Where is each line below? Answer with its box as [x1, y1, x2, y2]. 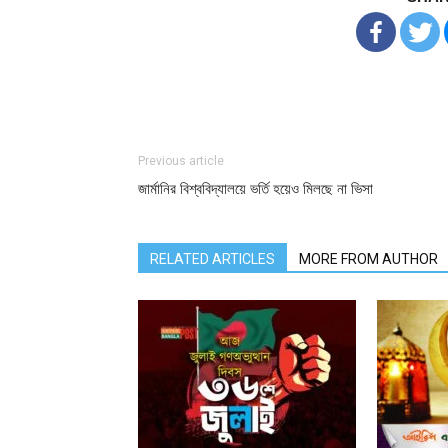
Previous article [138, 153, 224, 168]
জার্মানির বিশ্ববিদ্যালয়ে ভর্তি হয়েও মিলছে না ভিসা [138, 179, 373, 198]
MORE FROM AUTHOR [299, 250, 438, 267]
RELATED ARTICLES [150, 250, 275, 267]
